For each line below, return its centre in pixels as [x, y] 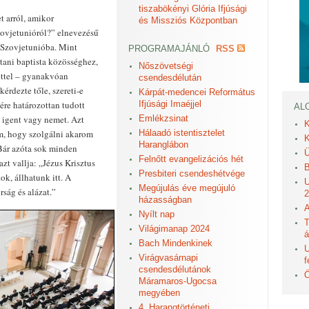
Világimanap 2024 [174, 229]
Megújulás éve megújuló [187, 188]
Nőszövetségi [166, 66]
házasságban [165, 200]
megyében [159, 293]
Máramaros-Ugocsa [178, 281]
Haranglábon [163, 144]
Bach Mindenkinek [176, 243]
